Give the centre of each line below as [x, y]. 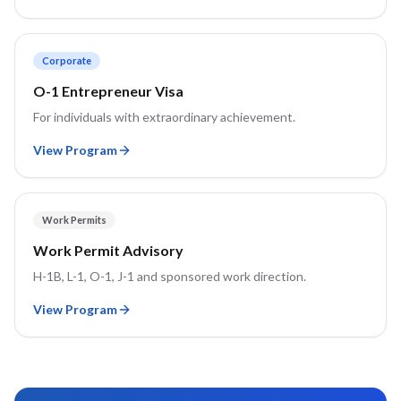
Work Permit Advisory [108, 250]
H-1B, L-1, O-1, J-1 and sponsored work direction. [170, 276]
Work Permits [74, 220]
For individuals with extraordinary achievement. [164, 117]
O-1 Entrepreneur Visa [108, 91]
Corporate [67, 60]
